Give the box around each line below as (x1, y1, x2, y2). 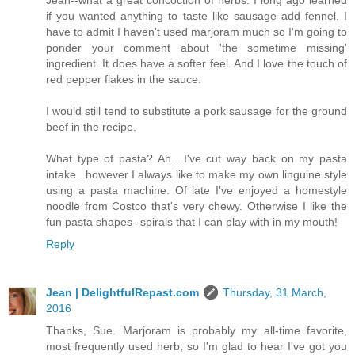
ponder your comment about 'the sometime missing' (46, 40, 347, 54)
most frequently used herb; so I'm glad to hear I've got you (46, 340, 347, 353)
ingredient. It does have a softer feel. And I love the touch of (46, 56, 347, 70)
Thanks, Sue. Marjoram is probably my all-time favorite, (46, 324, 347, 338)
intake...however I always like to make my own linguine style (46, 167, 347, 181)
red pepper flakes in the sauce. (46, 72, 201, 86)
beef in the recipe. (46, 120, 136, 133)
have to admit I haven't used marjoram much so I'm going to (46, 25, 347, 38)
